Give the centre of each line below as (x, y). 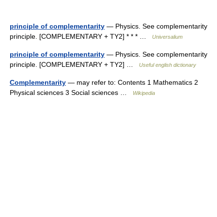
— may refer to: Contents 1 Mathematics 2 (132, 82)
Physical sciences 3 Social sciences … (71, 93)
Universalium (167, 37)
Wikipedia (144, 93)
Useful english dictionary (168, 65)
